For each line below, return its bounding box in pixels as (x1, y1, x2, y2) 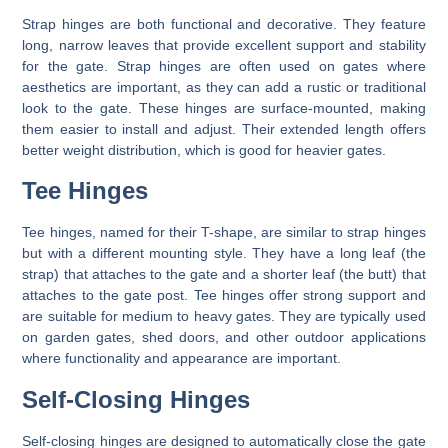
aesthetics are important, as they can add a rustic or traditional (22, 78, 426, 95)
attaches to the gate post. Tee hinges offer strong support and (22, 287, 426, 304)
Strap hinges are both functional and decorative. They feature (22, 15, 426, 32)
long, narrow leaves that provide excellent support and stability (22, 36, 426, 53)
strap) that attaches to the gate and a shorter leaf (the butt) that (22, 266, 426, 283)
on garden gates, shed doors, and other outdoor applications (22, 329, 426, 346)
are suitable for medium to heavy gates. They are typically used (22, 308, 426, 325)
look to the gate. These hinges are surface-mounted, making (22, 99, 426, 116)
